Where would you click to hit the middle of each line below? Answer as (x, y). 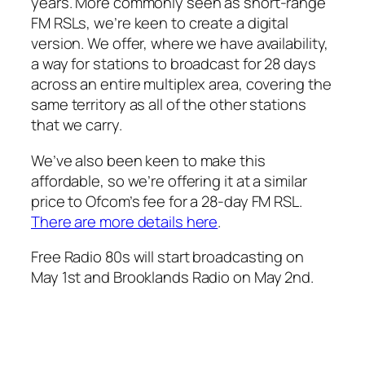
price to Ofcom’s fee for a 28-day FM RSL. (167, 201)
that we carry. (77, 125)
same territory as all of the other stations (169, 105)
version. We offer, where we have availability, (180, 44)
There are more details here (125, 221)
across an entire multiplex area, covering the (181, 84)
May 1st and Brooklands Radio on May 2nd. (172, 277)
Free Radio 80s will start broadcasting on (167, 257)
